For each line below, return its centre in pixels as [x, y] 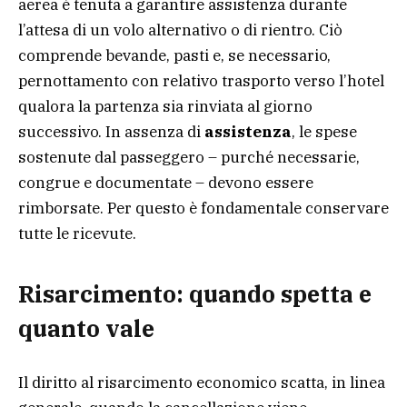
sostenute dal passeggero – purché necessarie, [189, 157]
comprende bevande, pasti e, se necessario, [174, 55]
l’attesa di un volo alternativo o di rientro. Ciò [180, 30]
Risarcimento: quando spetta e [195, 294]
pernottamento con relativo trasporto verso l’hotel [201, 80]
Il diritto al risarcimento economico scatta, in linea [202, 383]
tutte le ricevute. [77, 233]
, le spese [324, 131]
